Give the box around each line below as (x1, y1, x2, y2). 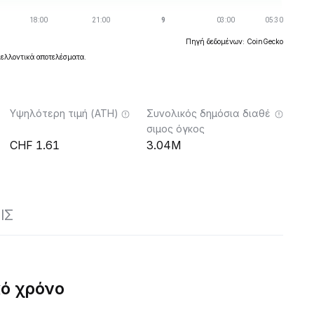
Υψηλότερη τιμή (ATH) (10, 107, 118, 119)
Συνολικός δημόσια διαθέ (146, 107, 271, 119)
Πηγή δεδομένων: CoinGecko (186, 37, 283, 46)
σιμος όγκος (146, 123, 205, 135)
